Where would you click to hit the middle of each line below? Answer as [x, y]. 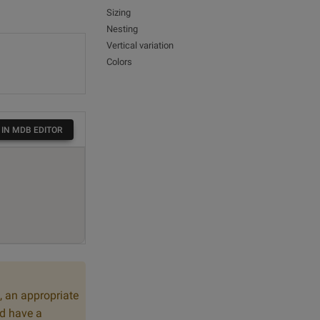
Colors [119, 62]
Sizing [119, 12]
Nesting [122, 29]
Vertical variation [140, 45]
